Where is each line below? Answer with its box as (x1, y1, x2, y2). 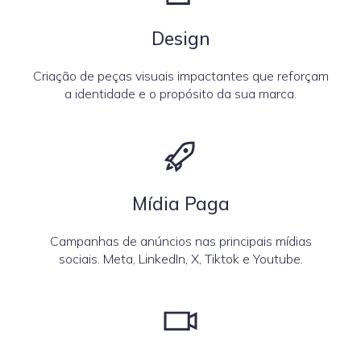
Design (151, 27, 210, 50)
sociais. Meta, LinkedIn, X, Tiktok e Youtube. (58, 251, 303, 267)
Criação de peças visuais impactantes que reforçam (32, 68, 329, 84)
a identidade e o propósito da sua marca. (64, 85, 297, 102)
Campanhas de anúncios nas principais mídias (49, 233, 312, 249)
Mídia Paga (131, 192, 230, 215)
